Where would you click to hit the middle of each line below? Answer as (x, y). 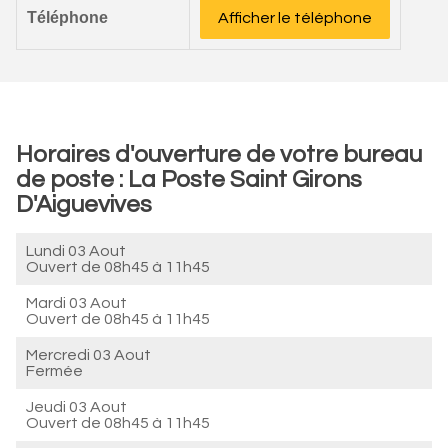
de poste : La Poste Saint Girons (189, 179)
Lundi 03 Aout (76, 251)
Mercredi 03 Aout (88, 355)
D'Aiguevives (84, 204)
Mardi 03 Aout (76, 303)
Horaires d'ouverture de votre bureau (219, 154)
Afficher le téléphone (295, 18)
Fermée (54, 371)
